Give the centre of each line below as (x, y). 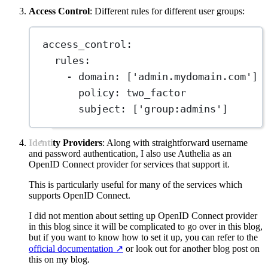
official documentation (71, 248)
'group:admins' (180, 109)
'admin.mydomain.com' (192, 77)
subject (100, 109)
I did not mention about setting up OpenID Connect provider (143, 215)
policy (97, 93)
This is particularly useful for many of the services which (135, 184)
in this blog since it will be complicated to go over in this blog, (146, 226)
